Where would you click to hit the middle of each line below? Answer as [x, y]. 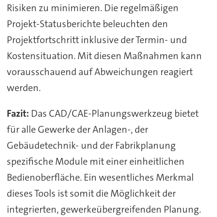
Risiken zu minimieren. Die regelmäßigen [93, 8]
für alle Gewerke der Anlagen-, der [77, 129]
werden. [23, 87]
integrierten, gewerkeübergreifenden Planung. [104, 209]
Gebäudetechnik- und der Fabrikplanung [91, 145]
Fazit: [18, 113]
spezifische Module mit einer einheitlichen [95, 161]
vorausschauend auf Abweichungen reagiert [100, 71]
